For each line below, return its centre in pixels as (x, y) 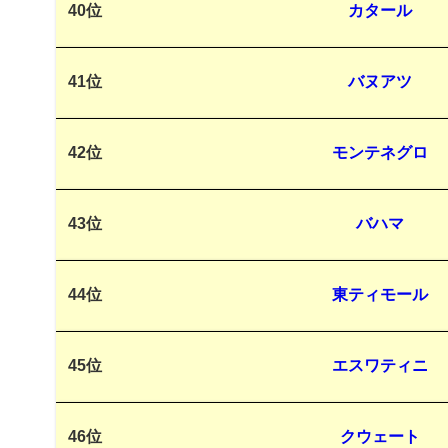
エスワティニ (379, 366)
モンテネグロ (379, 153)
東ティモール (379, 295)
